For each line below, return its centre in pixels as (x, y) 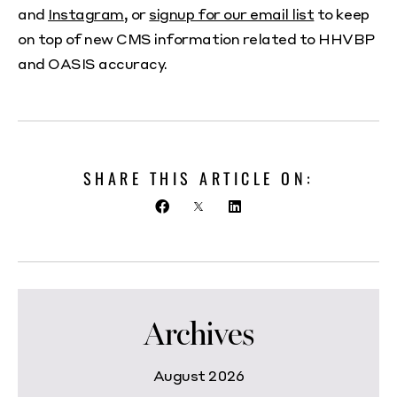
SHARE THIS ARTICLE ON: (198, 178)
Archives (198, 335)
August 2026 (198, 376)
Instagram (86, 14)
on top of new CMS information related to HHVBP (196, 39)
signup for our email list (232, 14)
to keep (342, 14)
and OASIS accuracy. (93, 63)
